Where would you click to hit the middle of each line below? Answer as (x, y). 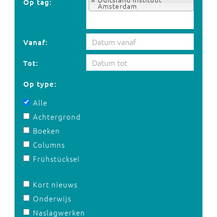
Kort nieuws (55, 184)
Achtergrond (57, 116)
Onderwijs (52, 198)
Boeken (46, 131)
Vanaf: (36, 42)
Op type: (40, 84)
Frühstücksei (56, 159)
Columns (49, 145)
